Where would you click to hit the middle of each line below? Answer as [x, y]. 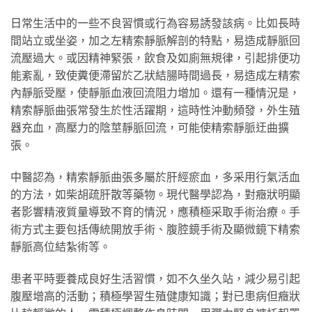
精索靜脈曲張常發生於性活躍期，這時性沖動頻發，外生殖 [155, 110]
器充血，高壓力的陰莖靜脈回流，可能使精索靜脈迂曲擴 [150, 127]
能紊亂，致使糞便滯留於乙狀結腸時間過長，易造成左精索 [155, 75]
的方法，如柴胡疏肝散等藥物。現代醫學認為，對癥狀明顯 [155, 194]
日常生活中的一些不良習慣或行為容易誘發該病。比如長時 [155, 23]
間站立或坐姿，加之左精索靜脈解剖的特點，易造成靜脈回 [155, 40]
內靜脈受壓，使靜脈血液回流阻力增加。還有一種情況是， [155, 93]
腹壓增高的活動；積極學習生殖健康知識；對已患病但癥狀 [155, 295]
